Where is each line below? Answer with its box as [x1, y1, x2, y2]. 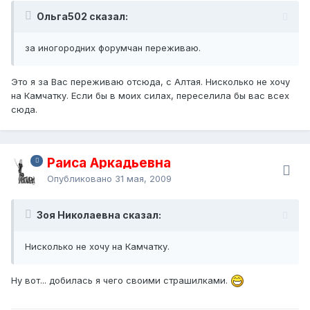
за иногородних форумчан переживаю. [25, 42, 201, 53]
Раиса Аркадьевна [47, 154, 171, 171]
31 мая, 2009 [115, 172, 172, 184]
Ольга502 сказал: [37, 10, 128, 22]
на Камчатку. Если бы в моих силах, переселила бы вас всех [11, 89, 289, 101]
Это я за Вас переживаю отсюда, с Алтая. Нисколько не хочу [11, 75, 290, 87]
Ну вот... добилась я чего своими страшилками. [11, 274, 230, 286]
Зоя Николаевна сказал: [37, 208, 161, 221]
